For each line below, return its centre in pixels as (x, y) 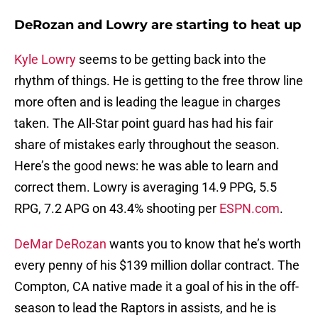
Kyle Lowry (45, 60)
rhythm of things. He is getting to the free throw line (159, 81)
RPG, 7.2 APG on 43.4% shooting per (115, 209)
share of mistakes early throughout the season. (147, 145)
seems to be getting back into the (171, 60)
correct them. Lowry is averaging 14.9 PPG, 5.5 (146, 187)
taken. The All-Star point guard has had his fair (144, 124)
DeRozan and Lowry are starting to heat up (158, 25)
